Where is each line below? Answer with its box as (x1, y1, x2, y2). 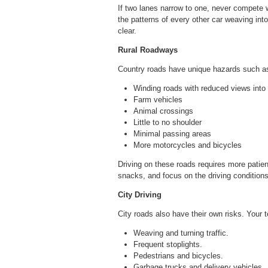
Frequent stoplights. (133, 239, 202, 249)
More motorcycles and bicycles (133, 140, 242, 150)
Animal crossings (133, 106, 193, 115)
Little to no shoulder (133, 117, 202, 127)
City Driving (118, 190, 162, 199)
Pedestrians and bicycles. (133, 251, 223, 260)
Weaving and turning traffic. (133, 228, 229, 237)
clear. (118, 26, 136, 35)
